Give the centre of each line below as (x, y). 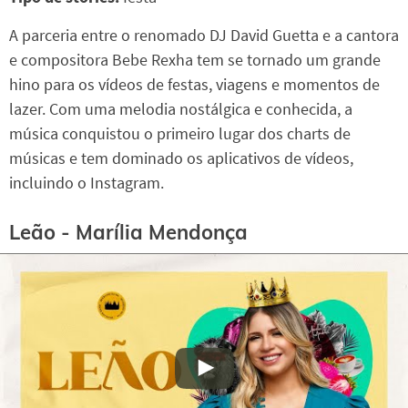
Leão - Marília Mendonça (128, 233)
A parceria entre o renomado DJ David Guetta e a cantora (204, 35)
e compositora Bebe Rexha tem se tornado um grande (195, 59)
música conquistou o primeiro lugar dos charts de (180, 133)
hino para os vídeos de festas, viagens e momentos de (194, 84)
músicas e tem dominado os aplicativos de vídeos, (181, 158)
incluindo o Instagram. (87, 182)
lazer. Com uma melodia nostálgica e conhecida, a (181, 108)
